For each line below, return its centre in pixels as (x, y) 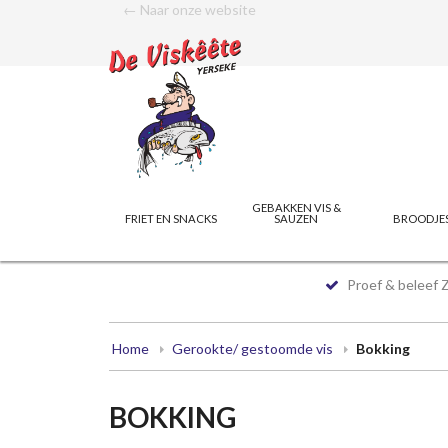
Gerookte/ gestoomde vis (252, 348)
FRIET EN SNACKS (171, 218)
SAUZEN (296, 218)
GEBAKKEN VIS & (296, 207)
